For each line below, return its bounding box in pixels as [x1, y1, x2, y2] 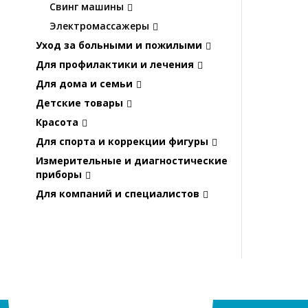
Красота [36, 115, 78, 129]
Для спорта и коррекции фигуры [36, 135, 208, 148]
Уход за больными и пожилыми [36, 38, 202, 52]
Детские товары [36, 96, 123, 110]
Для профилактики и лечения [36, 58, 194, 71]
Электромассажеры [49, 19, 149, 33]
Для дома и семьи [36, 77, 133, 91]
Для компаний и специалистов [36, 187, 199, 201]
